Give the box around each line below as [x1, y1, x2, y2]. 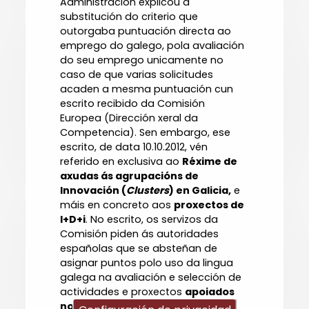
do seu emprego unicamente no [60, 53, 224, 68]
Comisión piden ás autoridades [60, 227, 219, 241]
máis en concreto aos [60, 198, 175, 212]
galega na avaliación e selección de [60, 270, 242, 285]
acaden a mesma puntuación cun [60, 82, 234, 97]
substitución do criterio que [60, 10, 199, 24]
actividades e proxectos [60, 285, 186, 299]
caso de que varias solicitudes [60, 68, 214, 82]
